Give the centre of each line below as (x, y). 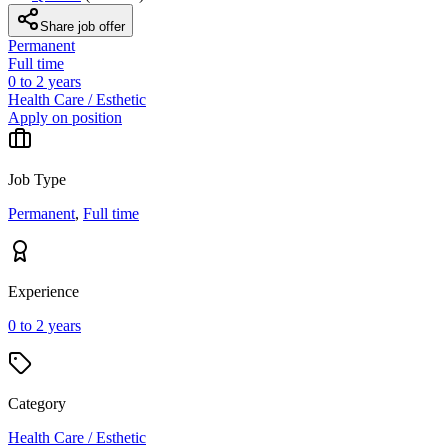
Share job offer (82, 26)
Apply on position (65, 117)
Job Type (37, 179)
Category (37, 403)
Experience (43, 291)
